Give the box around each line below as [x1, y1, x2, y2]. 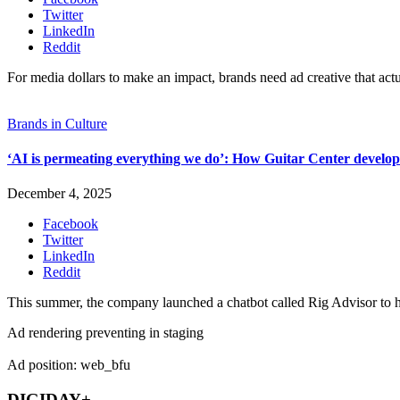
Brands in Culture [7, 115, 107, 131]
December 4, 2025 [7, 186, 112, 202]
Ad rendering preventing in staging [7, 325, 204, 341]
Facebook [43, 216, 98, 232]
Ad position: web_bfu [7, 357, 130, 373]
